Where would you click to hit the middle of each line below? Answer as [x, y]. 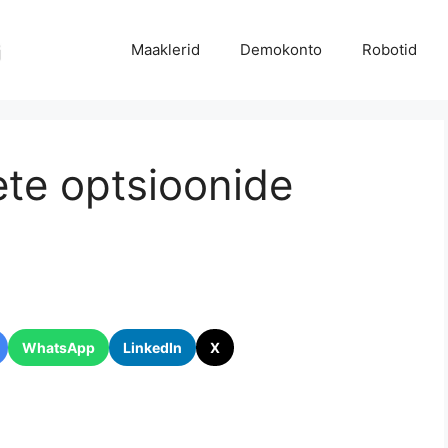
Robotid [389, 49]
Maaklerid [165, 49]
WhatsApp [58, 347]
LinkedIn [152, 347]
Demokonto [280, 49]
